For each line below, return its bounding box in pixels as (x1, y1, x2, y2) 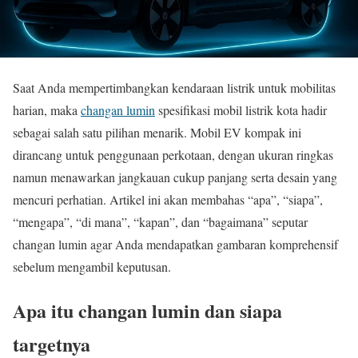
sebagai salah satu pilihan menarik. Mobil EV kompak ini (13, 124, 301, 141)
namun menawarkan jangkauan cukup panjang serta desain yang (13, 169, 337, 185)
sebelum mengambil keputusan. (13, 258, 171, 275)
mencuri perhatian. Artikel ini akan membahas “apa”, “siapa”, (13, 191, 323, 208)
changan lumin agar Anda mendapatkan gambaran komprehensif (13, 236, 338, 253)
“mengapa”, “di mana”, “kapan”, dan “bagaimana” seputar (13, 213, 308, 230)
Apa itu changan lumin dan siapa (13, 296, 282, 324)
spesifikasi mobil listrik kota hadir (155, 101, 327, 118)
